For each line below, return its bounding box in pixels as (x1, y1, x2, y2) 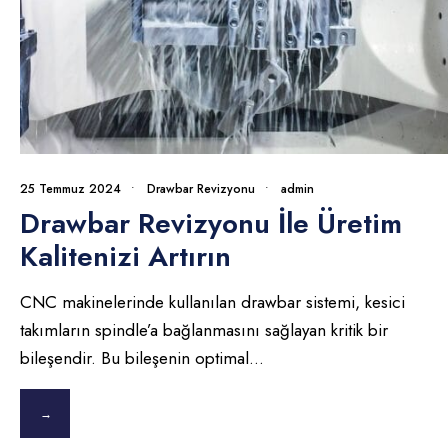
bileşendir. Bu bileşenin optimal (20, 346, 249, 371)
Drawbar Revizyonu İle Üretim (20, 203, 402, 245)
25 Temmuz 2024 (20, 180, 121, 199)
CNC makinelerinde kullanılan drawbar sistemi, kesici (20, 290, 405, 315)
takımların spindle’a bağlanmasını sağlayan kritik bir (20, 318, 388, 343)
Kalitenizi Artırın (20, 236, 231, 278)
